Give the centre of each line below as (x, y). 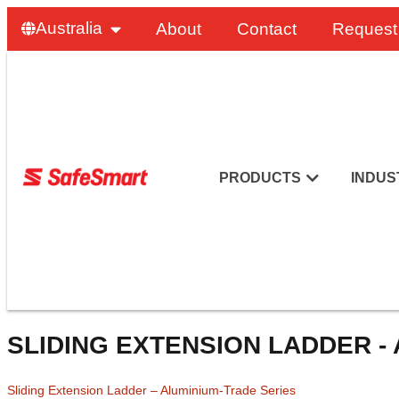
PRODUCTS (260, 178)
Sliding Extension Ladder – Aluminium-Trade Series (151, 390)
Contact (267, 29)
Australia (69, 28)
